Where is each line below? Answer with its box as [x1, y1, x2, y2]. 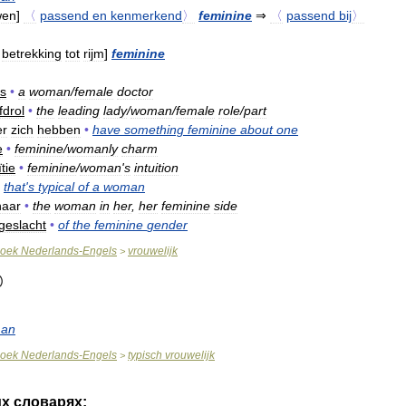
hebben [37, 122, 81, 137]
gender [147, 217, 188, 232]
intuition [134, 160, 179, 175]
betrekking [2, 46, 62, 61]
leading [58, 103, 100, 118]
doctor [117, 84, 153, 99]
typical [38, 179, 74, 194]
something [124, 122, 184, 137]
